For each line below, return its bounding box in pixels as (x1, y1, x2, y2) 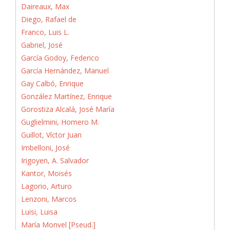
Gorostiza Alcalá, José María (21, 104, 114, 114)
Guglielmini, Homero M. (21, 117, 99, 127)
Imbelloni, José (21, 142, 70, 152)
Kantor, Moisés (21, 168, 72, 178)
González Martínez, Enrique (21, 91, 112, 101)
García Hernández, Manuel (21, 65, 109, 75)
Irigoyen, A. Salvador (21, 155, 89, 165)
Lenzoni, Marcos (21, 194, 76, 204)
